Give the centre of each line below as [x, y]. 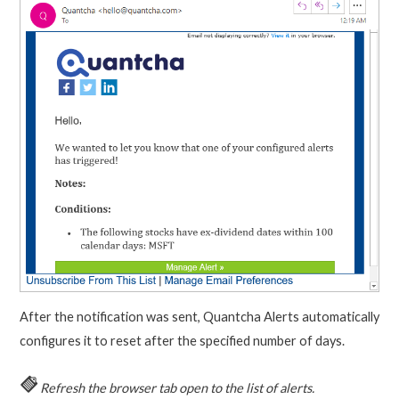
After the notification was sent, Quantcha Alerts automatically [199, 317]
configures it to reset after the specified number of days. [182, 341]
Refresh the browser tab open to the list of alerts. [177, 387]
